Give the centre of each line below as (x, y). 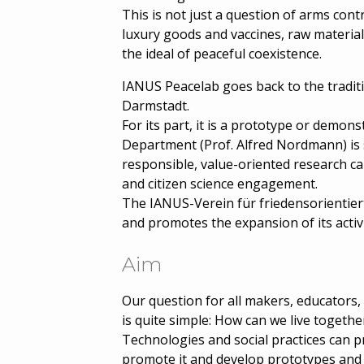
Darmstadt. (156, 105)
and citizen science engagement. (220, 183)
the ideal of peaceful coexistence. (222, 53)
